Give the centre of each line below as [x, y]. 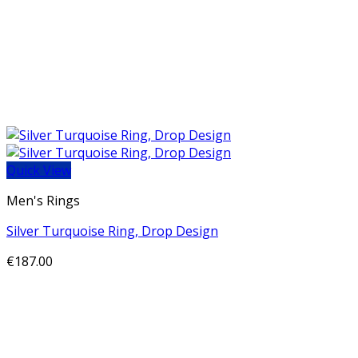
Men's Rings [43, 201]
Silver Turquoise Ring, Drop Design [112, 231]
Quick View [39, 170]
